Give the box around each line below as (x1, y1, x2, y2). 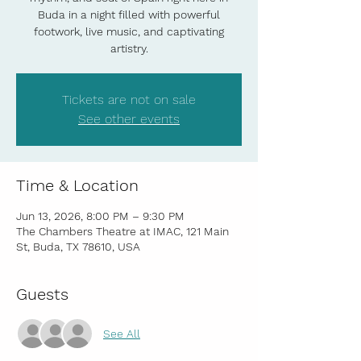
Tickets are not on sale (62, 92, 196, 107)
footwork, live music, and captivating (34, 25, 224, 38)
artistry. (110, 42, 148, 55)
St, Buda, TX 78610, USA (16, 240, 140, 253)
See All (103, 326, 140, 340)
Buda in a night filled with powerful (38, 8, 220, 21)
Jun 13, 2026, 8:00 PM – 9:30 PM (16, 210, 185, 222)
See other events (78, 111, 180, 127)
